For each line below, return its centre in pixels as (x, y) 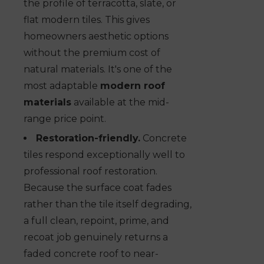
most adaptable (62, 86)
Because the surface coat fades (98, 188)
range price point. (65, 119)
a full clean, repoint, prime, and (96, 221)
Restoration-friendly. (88, 138)
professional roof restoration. (90, 171)
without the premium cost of (92, 53)
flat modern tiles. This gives (87, 20)
